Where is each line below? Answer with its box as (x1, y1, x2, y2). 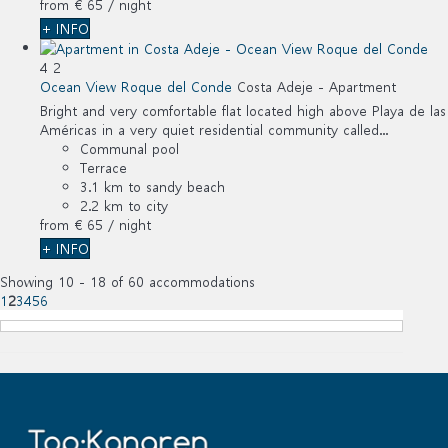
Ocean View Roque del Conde (40, 77, 232, 97)
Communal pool (80, 139, 179, 159)
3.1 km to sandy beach (80, 177, 225, 197)
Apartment (329, 77, 396, 97)
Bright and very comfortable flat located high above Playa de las (40, 101, 446, 121)
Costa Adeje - (237, 77, 329, 97)
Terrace (80, 158, 127, 178)
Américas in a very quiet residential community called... (40, 120, 388, 140)
